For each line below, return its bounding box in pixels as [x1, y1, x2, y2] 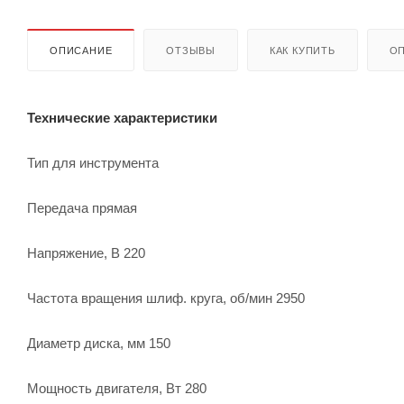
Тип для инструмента [27, 154, 159, 170]
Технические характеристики [27, 109, 217, 125]
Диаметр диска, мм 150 [27, 335, 170, 351]
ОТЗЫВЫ [166, 44, 216, 56]
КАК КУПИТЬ [269, 44, 335, 56]
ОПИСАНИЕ [50, 44, 113, 56]
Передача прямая [27, 199, 137, 216]
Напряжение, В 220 [27, 244, 145, 261]
